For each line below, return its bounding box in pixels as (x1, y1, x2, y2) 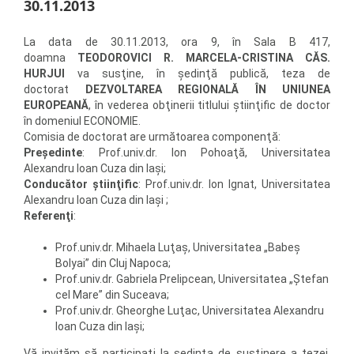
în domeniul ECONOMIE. (24, 114, 141, 127)
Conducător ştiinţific (24, 177, 138, 190)
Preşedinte (24, 145, 82, 159)
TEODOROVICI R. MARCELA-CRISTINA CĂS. (77, 51, 330, 64)
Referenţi (24, 209, 73, 222)
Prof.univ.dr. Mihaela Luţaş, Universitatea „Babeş (55, 240, 300, 254)
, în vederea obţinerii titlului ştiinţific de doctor (88, 98, 330, 111)
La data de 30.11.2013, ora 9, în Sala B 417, (24, 35, 330, 48)
